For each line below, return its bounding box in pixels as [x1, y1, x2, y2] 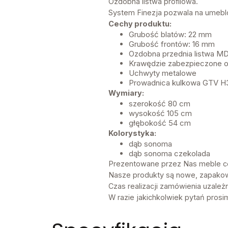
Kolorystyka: [108, 129, 156, 138]
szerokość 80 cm [128, 99, 190, 109]
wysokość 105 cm [128, 108, 194, 119]
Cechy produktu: [108, 19, 172, 28]
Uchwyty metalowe [128, 68, 196, 78]
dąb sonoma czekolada [128, 149, 210, 159]
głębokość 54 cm [128, 118, 191, 128]
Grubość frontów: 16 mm [128, 39, 215, 49]
